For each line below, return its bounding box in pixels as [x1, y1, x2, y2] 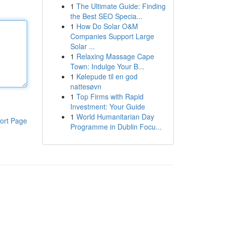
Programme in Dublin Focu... [70, 122, 162, 132]
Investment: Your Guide [70, 101, 145, 111]
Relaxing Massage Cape [76, 51, 154, 61]
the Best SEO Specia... [70, 11, 143, 21]
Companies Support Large [70, 31, 154, 41]
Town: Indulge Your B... [70, 61, 144, 71]
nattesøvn [70, 81, 101, 91]
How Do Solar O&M [76, 21, 138, 31]
